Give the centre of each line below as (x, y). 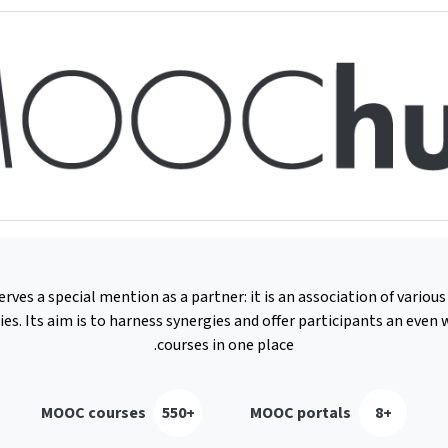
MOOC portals (300, 413)
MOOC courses (93, 413)
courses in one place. (225, 345)
